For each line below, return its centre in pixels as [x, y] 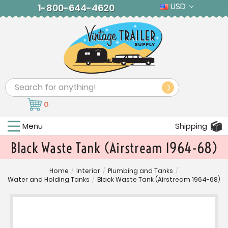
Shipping [191, 126]
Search [19, 85]
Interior [88, 171]
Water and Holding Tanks [49, 180]
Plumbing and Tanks [140, 171]
